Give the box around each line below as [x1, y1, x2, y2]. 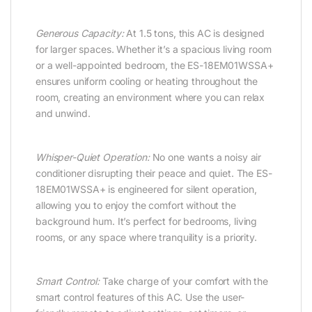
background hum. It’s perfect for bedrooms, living [36, 214, 258, 227]
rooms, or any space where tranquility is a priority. [36, 231, 257, 243]
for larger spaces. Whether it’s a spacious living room [36, 42, 272, 55]
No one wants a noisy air [149, 150, 262, 163]
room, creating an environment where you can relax [36, 91, 265, 103]
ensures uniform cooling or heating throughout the [36, 75, 258, 87]
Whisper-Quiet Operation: [36, 150, 150, 163]
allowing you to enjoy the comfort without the [36, 198, 236, 211]
